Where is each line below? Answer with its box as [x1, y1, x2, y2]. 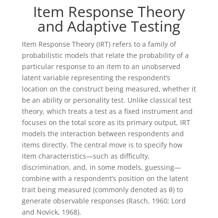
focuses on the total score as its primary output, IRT [21, 117, 190, 127]
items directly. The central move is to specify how [21, 140, 182, 149]
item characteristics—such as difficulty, [21, 151, 150, 161]
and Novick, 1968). [21, 207, 81, 217]
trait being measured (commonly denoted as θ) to [21, 184, 183, 194]
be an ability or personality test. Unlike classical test [21, 95, 191, 105]
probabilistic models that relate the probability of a [21, 50, 189, 60]
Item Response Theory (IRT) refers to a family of [21, 39, 176, 49]
